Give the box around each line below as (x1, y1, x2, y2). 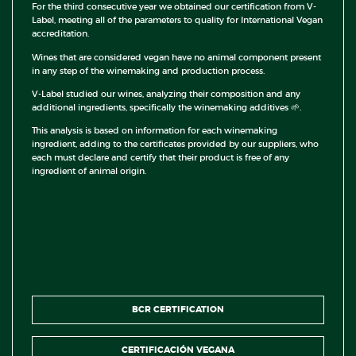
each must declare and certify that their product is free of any (32, 152, 289, 164)
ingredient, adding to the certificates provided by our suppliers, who (32, 138, 319, 150)
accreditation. (32, 28, 89, 40)
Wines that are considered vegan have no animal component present (32, 51, 321, 63)
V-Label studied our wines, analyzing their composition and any (32, 87, 300, 99)
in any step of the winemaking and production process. (32, 64, 265, 76)
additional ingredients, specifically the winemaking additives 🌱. (32, 101, 301, 113)
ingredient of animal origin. (32, 165, 146, 177)
